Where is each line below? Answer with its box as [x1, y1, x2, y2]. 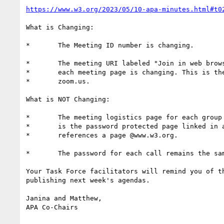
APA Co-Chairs [26, 203, 78, 211]
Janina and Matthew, [26, 194, 102, 202]
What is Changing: [26, 23, 94, 31]
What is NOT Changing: [26, 95, 110, 103]
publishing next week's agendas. [26, 176, 150, 184]
